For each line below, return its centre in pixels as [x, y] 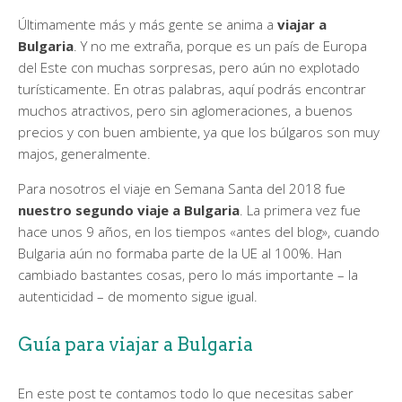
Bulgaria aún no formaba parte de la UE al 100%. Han [180, 253]
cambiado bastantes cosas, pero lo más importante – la [188, 275]
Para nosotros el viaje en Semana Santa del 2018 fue [182, 188]
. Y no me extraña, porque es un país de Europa [220, 46]
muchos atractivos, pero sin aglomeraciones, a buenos [185, 110]
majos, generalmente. [84, 153]
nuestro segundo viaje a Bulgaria [129, 210]
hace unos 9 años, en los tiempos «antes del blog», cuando [199, 232]
